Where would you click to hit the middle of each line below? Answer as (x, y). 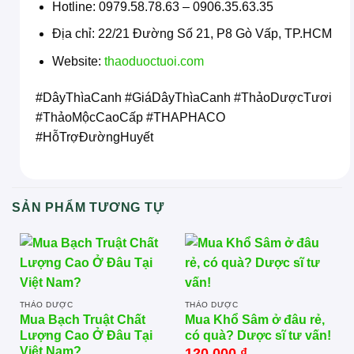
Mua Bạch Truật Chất (82, 320)
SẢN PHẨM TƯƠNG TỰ (88, 207)
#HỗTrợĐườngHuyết (94, 137)
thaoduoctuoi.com (154, 61)
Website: (78, 61)
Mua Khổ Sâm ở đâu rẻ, (254, 320)
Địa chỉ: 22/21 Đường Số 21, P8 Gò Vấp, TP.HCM (192, 34)
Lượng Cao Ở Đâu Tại (86, 336)
